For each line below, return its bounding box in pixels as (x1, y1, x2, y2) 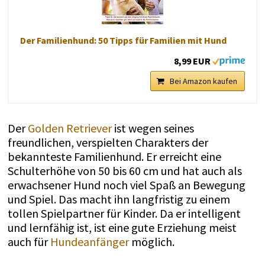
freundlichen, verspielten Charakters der (7, 135, 208, 150)
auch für (7, 234, 50, 250)
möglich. (128, 234, 174, 250)
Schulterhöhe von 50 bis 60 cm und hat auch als (7, 163, 242, 179)
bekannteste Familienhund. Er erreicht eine (7, 149, 221, 164)
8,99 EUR (174, 55, 211, 67)
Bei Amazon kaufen (170, 76, 238, 87)
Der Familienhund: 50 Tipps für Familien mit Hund (20, 34, 227, 47)
